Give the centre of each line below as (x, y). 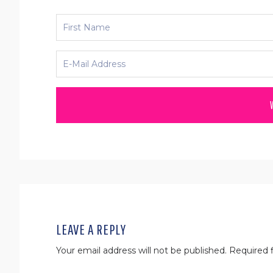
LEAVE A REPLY (91, 229)
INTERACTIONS (62, 216)
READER (42, 194)
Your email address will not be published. (141, 250)
